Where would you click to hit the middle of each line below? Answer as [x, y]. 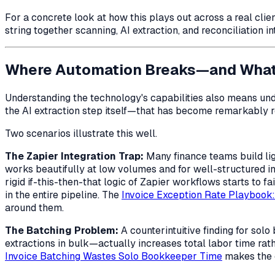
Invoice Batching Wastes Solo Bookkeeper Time [114, 257]
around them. [34, 208]
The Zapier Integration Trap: [74, 157]
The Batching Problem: [62, 231]
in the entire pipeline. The [63, 195]
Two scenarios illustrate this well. [81, 134]
